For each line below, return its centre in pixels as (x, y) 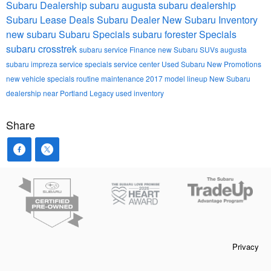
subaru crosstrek (43, 49)
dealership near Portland (48, 93)
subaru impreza (33, 64)
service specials (87, 64)
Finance (144, 50)
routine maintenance (111, 79)
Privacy (246, 246)
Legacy (103, 93)
